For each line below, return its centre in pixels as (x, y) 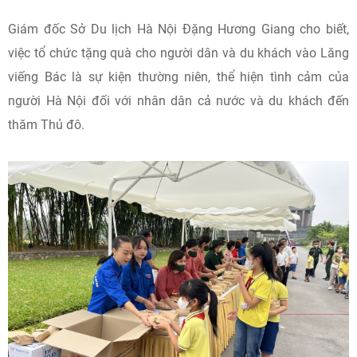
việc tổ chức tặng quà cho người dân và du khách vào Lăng (178, 53)
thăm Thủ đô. (46, 125)
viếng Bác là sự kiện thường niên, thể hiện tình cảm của (178, 77)
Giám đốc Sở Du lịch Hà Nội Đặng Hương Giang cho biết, (178, 29)
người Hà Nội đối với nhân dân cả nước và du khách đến (178, 101)
